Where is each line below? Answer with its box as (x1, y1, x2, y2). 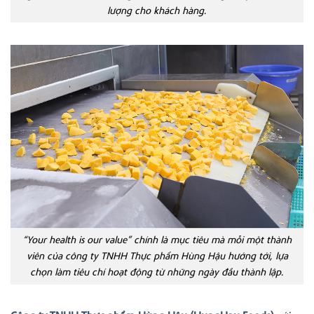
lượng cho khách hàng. (107, 4, 207, 17)
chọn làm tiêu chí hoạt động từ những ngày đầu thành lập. (30, 266, 284, 279)
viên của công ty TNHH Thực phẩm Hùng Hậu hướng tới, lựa (26, 250, 288, 263)
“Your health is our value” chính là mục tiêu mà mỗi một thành (22, 233, 292, 247)
